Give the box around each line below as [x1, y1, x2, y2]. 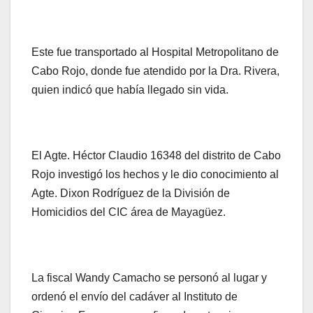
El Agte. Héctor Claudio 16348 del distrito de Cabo [31, 149, 281, 161]
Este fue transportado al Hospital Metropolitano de [31, 45, 279, 58]
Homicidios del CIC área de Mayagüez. [31, 205, 226, 218]
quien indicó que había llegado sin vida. [31, 83, 228, 96]
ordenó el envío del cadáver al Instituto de [31, 290, 238, 303]
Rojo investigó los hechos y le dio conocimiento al [31, 168, 279, 180]
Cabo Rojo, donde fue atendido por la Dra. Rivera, [31, 64, 279, 77]
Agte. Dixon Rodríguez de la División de [31, 187, 230, 199]
